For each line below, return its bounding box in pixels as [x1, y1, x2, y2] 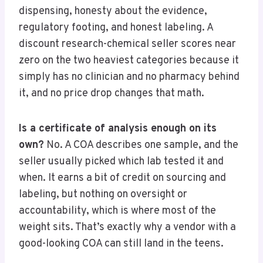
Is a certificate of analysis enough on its [19, 122, 217, 136]
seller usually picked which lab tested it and [19, 155, 224, 169]
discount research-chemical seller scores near [19, 38, 236, 52]
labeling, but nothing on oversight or [19, 188, 187, 202]
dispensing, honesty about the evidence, [19, 5, 207, 19]
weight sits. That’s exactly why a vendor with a [19, 221, 236, 235]
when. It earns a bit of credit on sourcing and [19, 171, 226, 186]
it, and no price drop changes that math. [19, 87, 204, 101]
